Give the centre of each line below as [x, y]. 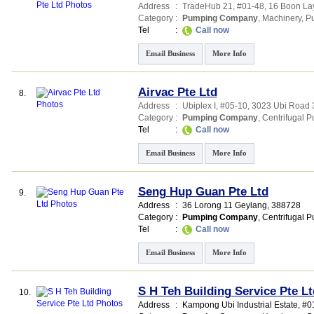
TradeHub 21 [207, 6]
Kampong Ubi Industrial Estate [240, 305]
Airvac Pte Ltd [177, 92]
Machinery [281, 18]
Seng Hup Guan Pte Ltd [203, 192]
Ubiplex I [199, 106]
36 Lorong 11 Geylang [224, 205]
